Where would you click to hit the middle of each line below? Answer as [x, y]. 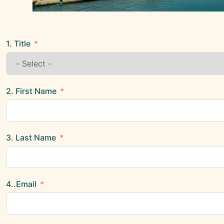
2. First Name [32, 91]
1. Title [18, 43]
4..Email [21, 184]
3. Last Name [31, 137]
